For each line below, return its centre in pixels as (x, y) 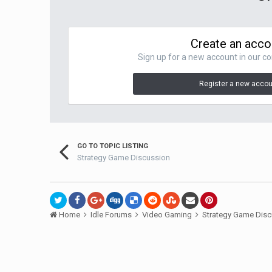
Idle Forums (112, 215)
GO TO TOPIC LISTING (113, 146)
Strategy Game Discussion (124, 157)
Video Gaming (168, 215)
